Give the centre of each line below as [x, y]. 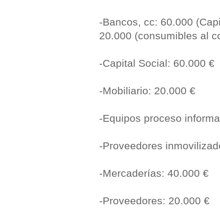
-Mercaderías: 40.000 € [154, 173]
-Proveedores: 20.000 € [154, 201]
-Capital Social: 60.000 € [157, 63]
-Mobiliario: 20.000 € [147, 91]
